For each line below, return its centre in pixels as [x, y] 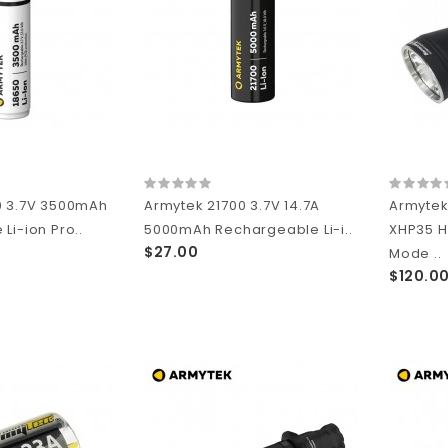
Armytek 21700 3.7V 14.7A [232, 205]
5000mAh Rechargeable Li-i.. [248, 229]
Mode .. [415, 253]
